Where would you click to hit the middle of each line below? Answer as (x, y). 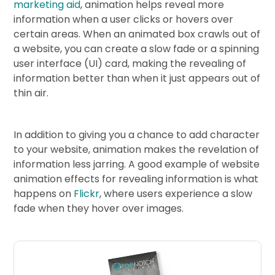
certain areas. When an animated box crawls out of (137, 34)
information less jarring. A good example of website (137, 164)
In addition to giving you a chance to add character (137, 134)
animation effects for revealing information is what (136, 179)
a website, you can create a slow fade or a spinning (137, 48)
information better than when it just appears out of (137, 78)
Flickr (87, 193)
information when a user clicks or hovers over (124, 19)
